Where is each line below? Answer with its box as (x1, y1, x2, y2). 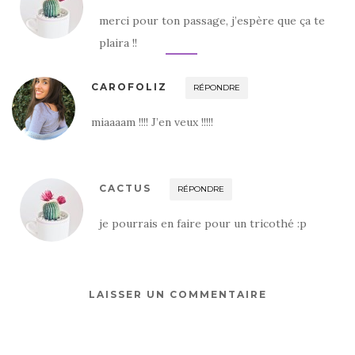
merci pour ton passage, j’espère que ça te (99, 13, 325, 28)
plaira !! (99, 35, 137, 50)
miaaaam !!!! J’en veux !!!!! (91, 114, 213, 129)
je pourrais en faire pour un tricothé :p (99, 216, 307, 231)
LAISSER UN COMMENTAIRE (88, 288, 267, 300)
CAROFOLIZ (91, 80, 167, 93)
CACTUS (99, 181, 151, 194)
